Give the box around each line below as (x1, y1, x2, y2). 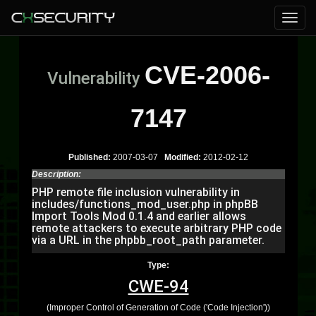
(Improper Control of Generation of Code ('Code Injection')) (47, 303, 270, 312)
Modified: (164, 152, 201, 162)
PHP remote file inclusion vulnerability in (32, 186, 240, 199)
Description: (32, 169, 81, 179)
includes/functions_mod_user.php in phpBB (32, 197, 258, 211)
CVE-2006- (144, 61, 270, 90)
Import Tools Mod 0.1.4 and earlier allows (32, 209, 246, 223)
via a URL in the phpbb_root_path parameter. (32, 233, 265, 247)
